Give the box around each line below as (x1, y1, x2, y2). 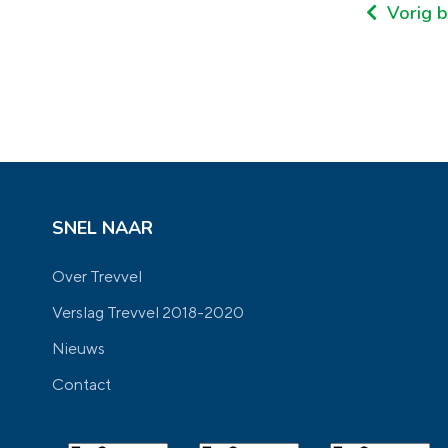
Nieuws (52, 339, 105, 358)
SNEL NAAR (52, 216, 153, 240)
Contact (52, 375, 111, 394)
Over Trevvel (52, 267, 142, 286)
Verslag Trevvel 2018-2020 (52, 303, 244, 322)
